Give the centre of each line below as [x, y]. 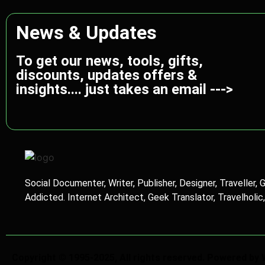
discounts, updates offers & [106, 75]
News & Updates [86, 32]
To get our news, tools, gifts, [109, 61]
